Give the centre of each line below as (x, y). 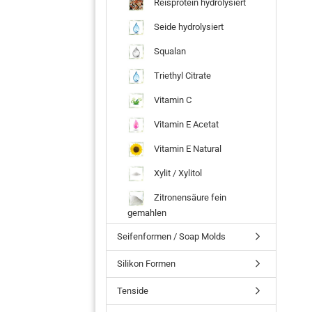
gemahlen (147, 212)
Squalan (169, 51)
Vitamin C (172, 100)
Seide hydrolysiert (188, 26)
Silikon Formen (146, 263)
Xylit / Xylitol (177, 173)
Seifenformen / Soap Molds (171, 236)
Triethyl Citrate (181, 75)
